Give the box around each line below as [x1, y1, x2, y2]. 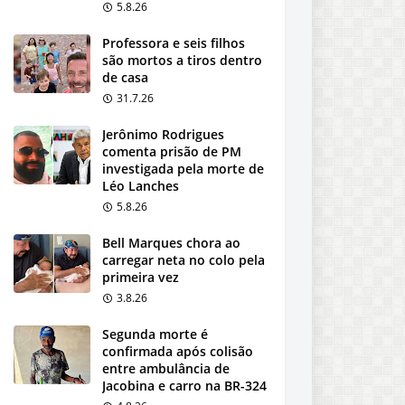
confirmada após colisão [102, 343, 253, 360]
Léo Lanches [102, 177, 179, 194]
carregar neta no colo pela [102, 251, 265, 268]
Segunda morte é [102, 325, 208, 343]
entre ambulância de [102, 360, 230, 377]
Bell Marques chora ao [102, 234, 240, 251]
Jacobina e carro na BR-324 [102, 377, 267, 394]
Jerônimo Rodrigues [102, 126, 224, 143]
